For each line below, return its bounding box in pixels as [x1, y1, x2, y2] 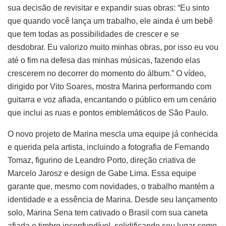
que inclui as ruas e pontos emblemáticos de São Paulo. [8, 108, 208, 117]
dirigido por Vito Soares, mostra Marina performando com [8, 82, 211, 91]
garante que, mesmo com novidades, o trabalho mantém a [8, 182, 214, 191]
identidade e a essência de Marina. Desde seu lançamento [8, 195, 217, 204]
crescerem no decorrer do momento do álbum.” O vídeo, [8, 69, 206, 78]
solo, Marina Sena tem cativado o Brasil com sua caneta [8, 208, 208, 217]
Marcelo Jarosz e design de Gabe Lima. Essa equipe [8, 168, 196, 178]
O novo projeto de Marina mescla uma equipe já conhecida [8, 129, 218, 138]
